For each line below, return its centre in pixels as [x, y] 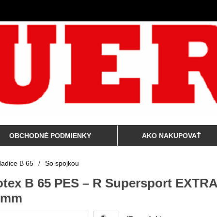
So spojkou [62, 163]
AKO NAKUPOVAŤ [171, 136]
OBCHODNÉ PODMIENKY [50, 136]
